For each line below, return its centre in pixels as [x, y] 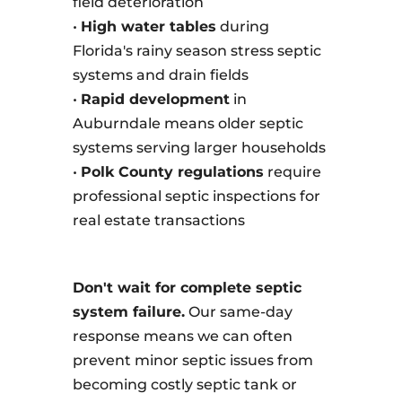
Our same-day [238, 312]
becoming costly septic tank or [184, 385]
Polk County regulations [172, 172]
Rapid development [155, 99]
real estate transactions [158, 220]
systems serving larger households [199, 148]
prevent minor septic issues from [192, 360]
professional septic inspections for [196, 196]
